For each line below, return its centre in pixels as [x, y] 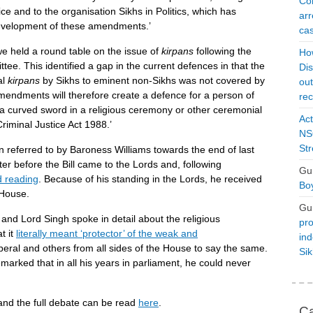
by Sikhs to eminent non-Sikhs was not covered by [152, 80]
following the [223, 51]
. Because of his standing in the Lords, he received [150, 179]
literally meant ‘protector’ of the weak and [107, 233]
